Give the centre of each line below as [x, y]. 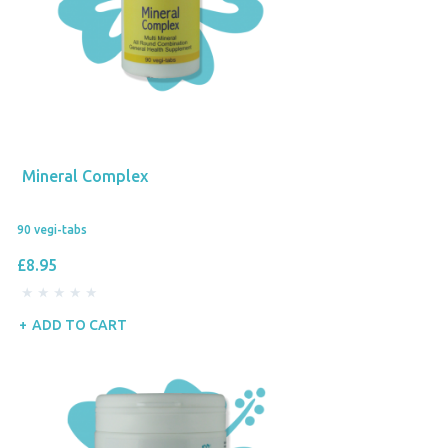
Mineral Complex [85, 175]
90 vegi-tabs [52, 229]
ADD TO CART [79, 325]
